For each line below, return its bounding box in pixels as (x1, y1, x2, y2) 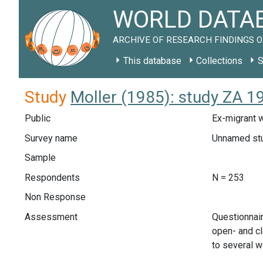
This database (123, 55, 181, 66)
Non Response (25, 191, 86, 203)
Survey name (25, 132, 77, 144)
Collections (196, 55, 243, 66)
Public (25, 113, 50, 124)
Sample (25, 152, 56, 164)
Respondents (25, 171, 80, 183)
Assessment (25, 211, 77, 222)
